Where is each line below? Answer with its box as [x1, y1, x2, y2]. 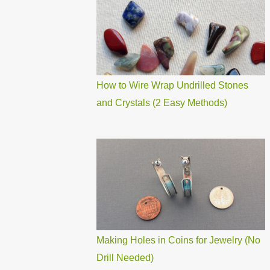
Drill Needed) [96, 253, 154, 263]
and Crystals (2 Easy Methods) [96, 98, 227, 108]
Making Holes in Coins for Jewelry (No [96, 235, 260, 245]
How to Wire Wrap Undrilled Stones [96, 80, 248, 90]
